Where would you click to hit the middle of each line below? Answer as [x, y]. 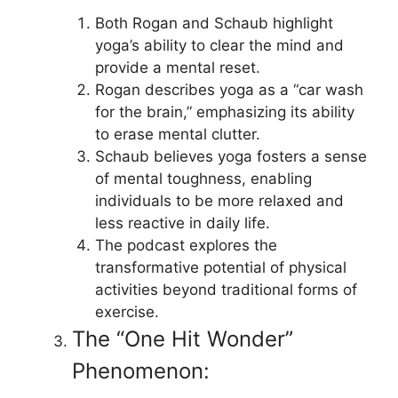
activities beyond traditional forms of [226, 290]
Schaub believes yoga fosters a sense [231, 156]
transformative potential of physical [220, 267]
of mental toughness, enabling [203, 179]
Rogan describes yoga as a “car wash [229, 90]
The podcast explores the [186, 245]
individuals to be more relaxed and [219, 201]
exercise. [127, 312]
